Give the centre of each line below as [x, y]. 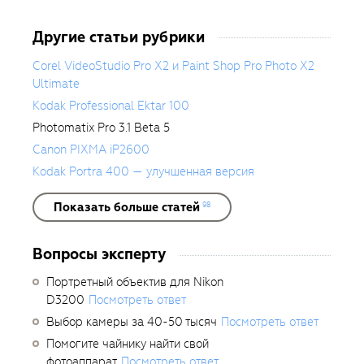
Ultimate [56, 84]
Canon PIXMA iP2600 [91, 149]
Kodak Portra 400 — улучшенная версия [143, 171]
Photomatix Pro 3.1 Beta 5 [101, 128]
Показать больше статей [126, 207]
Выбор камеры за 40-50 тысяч [132, 322]
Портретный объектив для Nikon [135, 282]
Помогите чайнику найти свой [128, 344]
